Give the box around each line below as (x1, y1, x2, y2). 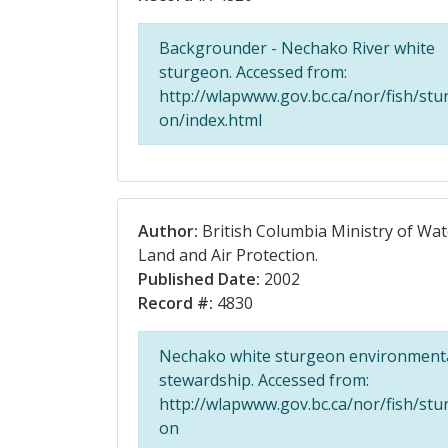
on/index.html (159, 109, 262, 131)
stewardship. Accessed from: (159, 369, 369, 391)
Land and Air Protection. (138, 244, 318, 266)
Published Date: (138, 268, 260, 290)
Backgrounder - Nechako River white (159, 37, 435, 59)
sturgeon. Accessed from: (159, 61, 347, 83)
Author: (138, 220, 198, 242)
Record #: (138, 292, 213, 314)
